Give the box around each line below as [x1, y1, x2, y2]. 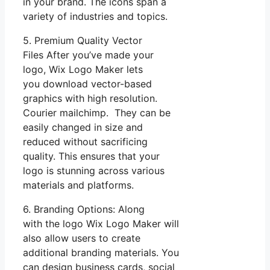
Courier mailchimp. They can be [23, 106, 171, 119]
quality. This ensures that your [23, 149, 160, 162]
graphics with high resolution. [23, 92, 157, 104]
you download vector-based [23, 77, 152, 90]
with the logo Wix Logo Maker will [23, 217, 179, 230]
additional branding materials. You [23, 246, 179, 259]
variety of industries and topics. [23, 10, 168, 22]
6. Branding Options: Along [23, 202, 145, 215]
